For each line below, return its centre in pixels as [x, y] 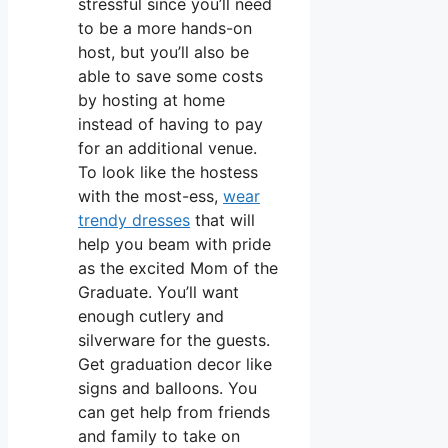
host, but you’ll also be [163, 51]
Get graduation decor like [175, 363]
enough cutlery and [151, 315]
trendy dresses [134, 219]
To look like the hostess [168, 171]
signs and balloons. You [167, 387]
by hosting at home [151, 99]
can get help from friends [174, 411]
